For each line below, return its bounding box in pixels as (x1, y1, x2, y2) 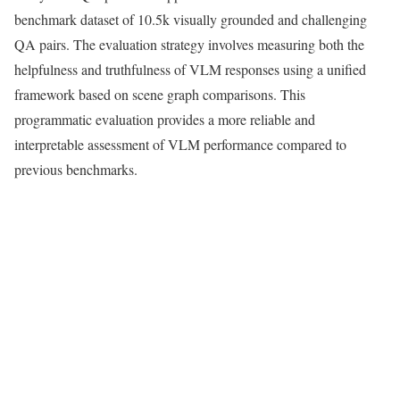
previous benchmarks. (14, 160, 137, 179)
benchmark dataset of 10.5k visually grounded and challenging (14, 10, 367, 29)
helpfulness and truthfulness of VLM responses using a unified (14, 60, 366, 79)
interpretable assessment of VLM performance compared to (14, 135, 346, 154)
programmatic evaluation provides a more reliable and (14, 110, 315, 129)
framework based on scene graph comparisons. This (14, 85, 305, 104)
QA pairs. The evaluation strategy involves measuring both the (14, 35, 364, 54)
